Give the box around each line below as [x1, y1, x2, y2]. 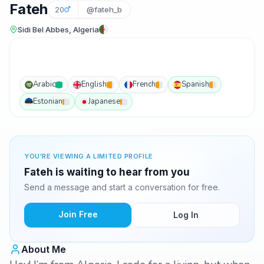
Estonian [33, 96, 62, 107]
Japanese [88, 96, 120, 107]
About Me [21, 243, 66, 255]
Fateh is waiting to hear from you [24, 166, 190, 178]
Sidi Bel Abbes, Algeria [18, 25, 99, 34]
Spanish [181, 79, 209, 90]
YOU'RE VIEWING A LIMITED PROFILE [24, 152, 153, 160]
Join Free [58, 209, 98, 219]
